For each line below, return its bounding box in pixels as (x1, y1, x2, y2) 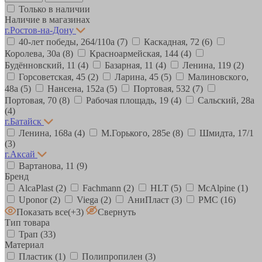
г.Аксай (5, 149, 35, 159)
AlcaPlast (18, 182, 56, 193)
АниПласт (127, 194, 171, 205)
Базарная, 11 (105, 60, 156, 70)
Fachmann (82, 182, 123, 193)
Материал (5, 239, 44, 250)
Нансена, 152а (47, 83, 106, 94)
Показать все (16, 206, 68, 217)
